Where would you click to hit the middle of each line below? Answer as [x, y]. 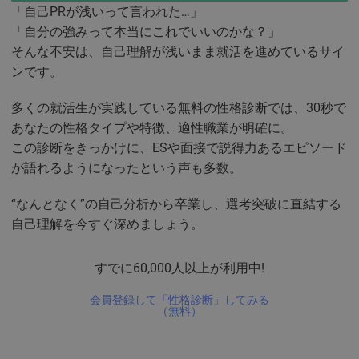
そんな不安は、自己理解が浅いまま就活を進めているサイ [178, 51]
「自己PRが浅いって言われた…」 [107, 11]
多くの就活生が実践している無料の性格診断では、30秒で [179, 107]
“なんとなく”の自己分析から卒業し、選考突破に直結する [176, 204]
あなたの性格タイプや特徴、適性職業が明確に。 [152, 127]
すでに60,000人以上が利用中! [179, 268]
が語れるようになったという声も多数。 [127, 167]
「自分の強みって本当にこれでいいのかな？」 [146, 31]
